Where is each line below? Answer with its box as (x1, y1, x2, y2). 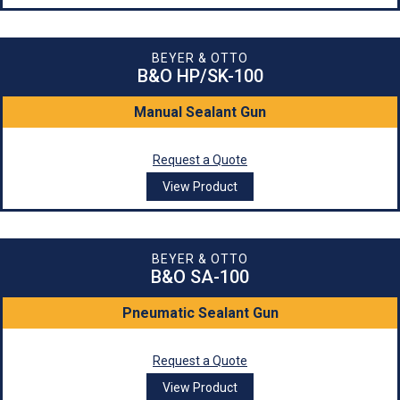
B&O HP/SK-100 (137, 65, 263, 87)
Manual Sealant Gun (134, 104, 266, 121)
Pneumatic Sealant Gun (121, 304, 279, 322)
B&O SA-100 (151, 266, 249, 288)
